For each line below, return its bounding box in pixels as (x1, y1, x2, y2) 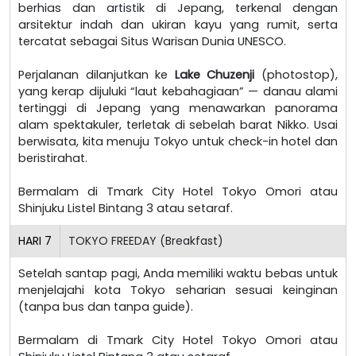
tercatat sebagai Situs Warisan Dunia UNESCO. (18, 33, 286, 49)
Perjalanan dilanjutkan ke (18, 66, 175, 83)
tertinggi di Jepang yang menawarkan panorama (18, 99, 338, 116)
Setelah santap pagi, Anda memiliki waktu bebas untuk (18, 265, 338, 281)
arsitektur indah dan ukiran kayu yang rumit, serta (18, 16, 338, 33)
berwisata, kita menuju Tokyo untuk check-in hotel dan (18, 133, 338, 149)
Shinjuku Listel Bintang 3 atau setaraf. (18, 199, 233, 216)
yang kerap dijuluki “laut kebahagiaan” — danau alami (18, 83, 338, 99)
